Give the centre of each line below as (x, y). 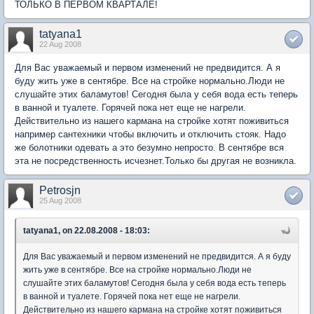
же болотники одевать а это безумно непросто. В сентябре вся (149, 147)
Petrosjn (60, 190)
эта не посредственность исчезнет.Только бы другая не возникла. (156, 161)
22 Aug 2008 (60, 44)
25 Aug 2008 (60, 200)
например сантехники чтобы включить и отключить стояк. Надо (150, 134)
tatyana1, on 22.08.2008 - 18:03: (87, 230)
